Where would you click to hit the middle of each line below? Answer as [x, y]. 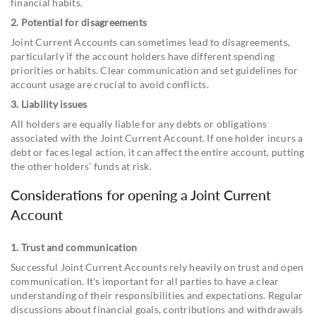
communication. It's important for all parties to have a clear [145, 281]
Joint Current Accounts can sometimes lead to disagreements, [151, 42]
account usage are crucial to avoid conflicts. [110, 84]
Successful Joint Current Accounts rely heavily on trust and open [157, 267]
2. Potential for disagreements [79, 22]
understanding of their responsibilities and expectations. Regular [157, 295]
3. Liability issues [49, 104]
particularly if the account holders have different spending [143, 56]
